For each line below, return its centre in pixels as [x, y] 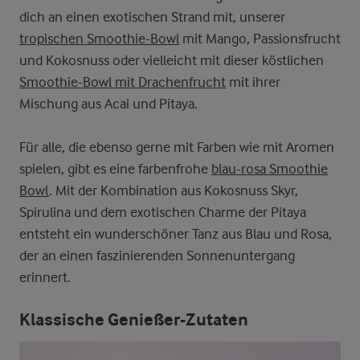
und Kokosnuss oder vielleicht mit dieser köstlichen [172, 61]
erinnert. [45, 278]
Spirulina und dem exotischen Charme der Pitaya [163, 213]
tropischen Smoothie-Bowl [99, 39]
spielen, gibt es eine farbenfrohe [115, 169]
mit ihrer [253, 82]
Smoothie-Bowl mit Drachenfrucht [123, 82]
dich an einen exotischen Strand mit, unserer [152, 17]
